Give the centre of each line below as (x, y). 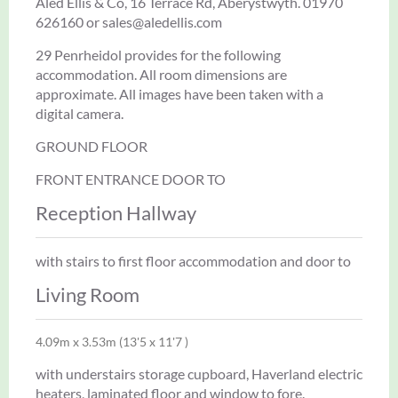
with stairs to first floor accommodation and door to (193, 260)
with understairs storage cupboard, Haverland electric (199, 373)
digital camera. (80, 113)
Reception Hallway (116, 212)
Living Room (88, 294)
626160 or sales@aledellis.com (129, 21)
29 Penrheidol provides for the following (158, 54)
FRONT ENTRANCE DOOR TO (131, 179)
